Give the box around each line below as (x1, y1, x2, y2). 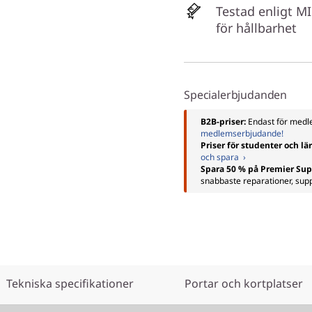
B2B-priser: (201, 116, 248, 127)
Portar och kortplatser (184, 276, 303, 291)
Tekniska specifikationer (6, 276, 134, 291)
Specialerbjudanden (184, 87, 288, 102)
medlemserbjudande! (201, 127, 283, 139)
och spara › (201, 151, 246, 163)
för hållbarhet (216, 19, 297, 36)
